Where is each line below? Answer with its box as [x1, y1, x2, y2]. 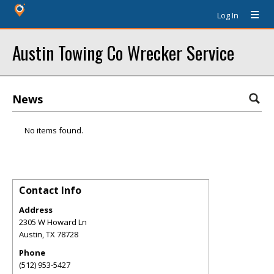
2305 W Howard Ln [19, 217, 87, 228]
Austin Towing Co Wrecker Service [12, 39, 234, 65]
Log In [217, 10, 239, 21]
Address [19, 204, 53, 215]
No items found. [24, 125, 83, 136]
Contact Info [19, 183, 81, 197]
